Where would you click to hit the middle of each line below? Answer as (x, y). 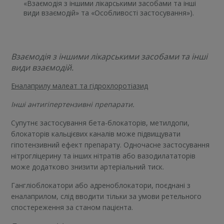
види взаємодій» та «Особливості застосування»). (109, 12)
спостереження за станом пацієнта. (72, 207)
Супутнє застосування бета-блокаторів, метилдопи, (100, 122)
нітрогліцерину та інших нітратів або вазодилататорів (103, 155)
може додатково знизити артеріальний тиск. (88, 166)
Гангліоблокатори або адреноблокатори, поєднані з (101, 185)
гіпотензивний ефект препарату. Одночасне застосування (110, 144)
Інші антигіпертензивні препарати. (73, 104)
